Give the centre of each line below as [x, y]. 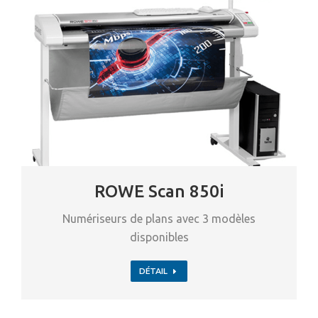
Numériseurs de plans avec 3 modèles [159, 218]
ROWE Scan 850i [159, 191]
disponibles [159, 237]
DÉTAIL [153, 271]
